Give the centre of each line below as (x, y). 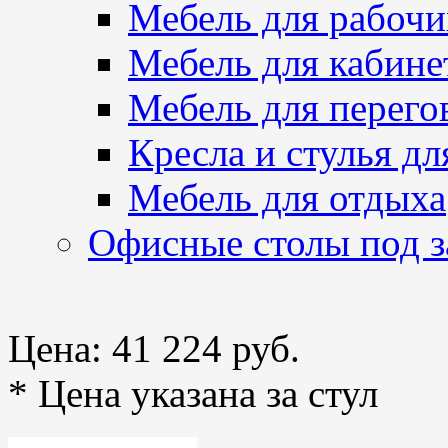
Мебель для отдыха (287, 197)
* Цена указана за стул (193, 393)
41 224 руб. (206, 348)
